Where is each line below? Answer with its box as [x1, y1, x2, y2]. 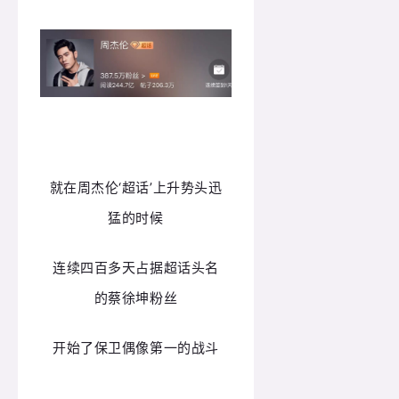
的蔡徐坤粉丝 [94, 289, 178, 306]
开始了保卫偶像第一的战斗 [53, 339, 219, 356]
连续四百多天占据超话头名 [53, 258, 219, 276]
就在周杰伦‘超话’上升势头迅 [49, 178, 223, 196]
